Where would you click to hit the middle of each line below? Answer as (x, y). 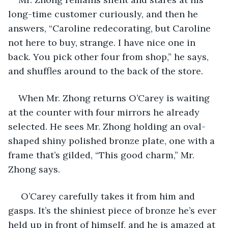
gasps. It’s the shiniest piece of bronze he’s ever (113, 210)
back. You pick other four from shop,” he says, (110, 56)
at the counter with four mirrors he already (105, 112)
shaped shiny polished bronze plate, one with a (113, 140)
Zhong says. (34, 169)
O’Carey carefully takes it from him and (108, 196)
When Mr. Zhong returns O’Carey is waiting (115, 98)
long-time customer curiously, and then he (104, 14)
